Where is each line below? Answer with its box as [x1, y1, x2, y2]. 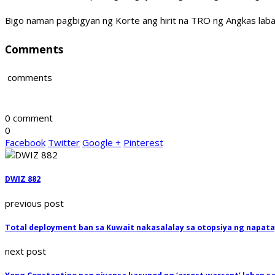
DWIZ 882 [5, 174, 41, 185]
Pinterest [123, 136, 163, 149]
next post [5, 245, 46, 258]
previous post [5, 196, 64, 209]
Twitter [48, 136, 80, 149]
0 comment [5, 112, 53, 125]
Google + [82, 136, 121, 149]
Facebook [5, 136, 45, 149]
